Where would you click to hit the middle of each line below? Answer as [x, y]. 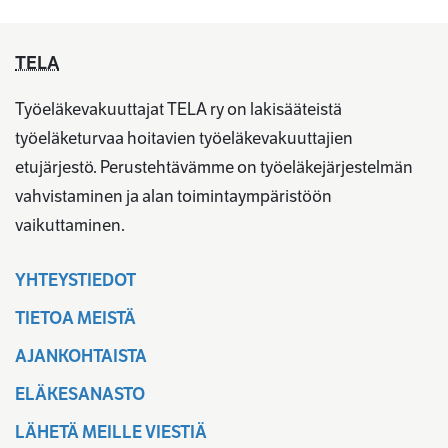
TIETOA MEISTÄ [75, 318]
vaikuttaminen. [70, 225]
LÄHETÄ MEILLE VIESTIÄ [111, 432]
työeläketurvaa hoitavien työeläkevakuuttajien [184, 138]
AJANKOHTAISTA [81, 356]
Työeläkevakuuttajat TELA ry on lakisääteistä [178, 109]
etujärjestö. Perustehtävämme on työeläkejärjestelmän [214, 167]
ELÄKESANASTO [80, 394]
